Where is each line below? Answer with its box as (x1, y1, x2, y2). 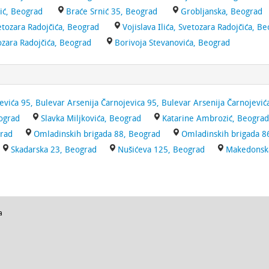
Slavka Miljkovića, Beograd (41, 113, 141, 124)
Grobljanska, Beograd (181, 7, 262, 17)
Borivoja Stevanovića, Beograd (115, 38, 230, 48)
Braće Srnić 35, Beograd (66, 7, 157, 17)
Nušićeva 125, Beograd (118, 145, 205, 155)
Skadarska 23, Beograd (11, 145, 97, 155)
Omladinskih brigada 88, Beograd (34, 129, 160, 139)
